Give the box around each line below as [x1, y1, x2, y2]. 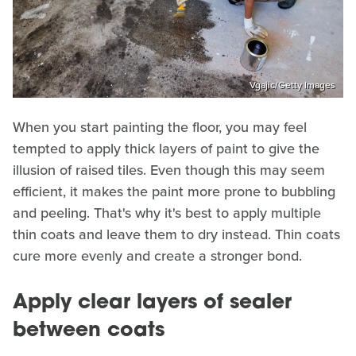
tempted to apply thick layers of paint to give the [13, 138, 319, 160]
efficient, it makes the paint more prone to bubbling [13, 181, 335, 203]
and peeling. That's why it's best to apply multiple [13, 203, 321, 224]
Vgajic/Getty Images [250, 78, 335, 93]
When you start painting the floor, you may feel [13, 117, 307, 138]
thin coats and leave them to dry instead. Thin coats [13, 224, 340, 246]
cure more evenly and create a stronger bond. [13, 246, 302, 267]
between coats [13, 321, 164, 342]
